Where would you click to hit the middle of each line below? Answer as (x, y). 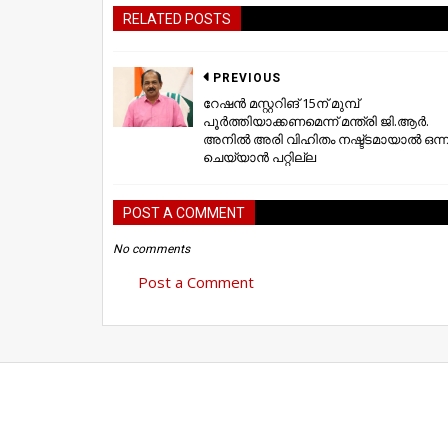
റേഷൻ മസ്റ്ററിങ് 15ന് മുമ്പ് (281, 102)
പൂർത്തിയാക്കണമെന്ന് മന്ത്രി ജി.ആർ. (316, 120)
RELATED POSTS (177, 18)
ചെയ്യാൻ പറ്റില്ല (259, 156)
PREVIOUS (247, 77)
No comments (151, 248)
